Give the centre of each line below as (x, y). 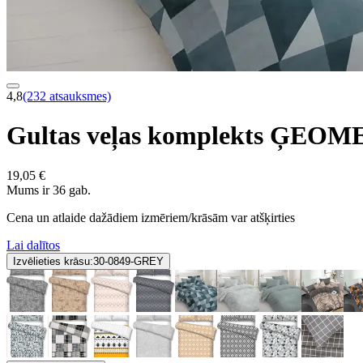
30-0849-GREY (128, 261)
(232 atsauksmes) (67, 96)
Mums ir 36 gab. (49, 190)
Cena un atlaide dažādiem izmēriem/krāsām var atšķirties (151, 217)
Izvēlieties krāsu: (53, 261)
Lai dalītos (33, 245)
